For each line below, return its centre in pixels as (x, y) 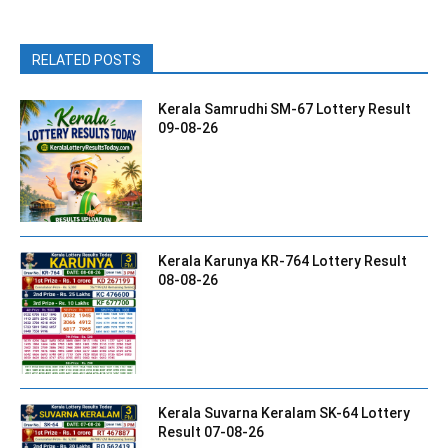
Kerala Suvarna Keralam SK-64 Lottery (284, 413)
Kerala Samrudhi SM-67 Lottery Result (285, 108)
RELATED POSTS (86, 59)
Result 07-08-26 (211, 432)
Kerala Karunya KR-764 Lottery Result (283, 261)
